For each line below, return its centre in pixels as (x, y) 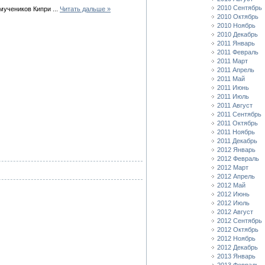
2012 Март (233, 167)
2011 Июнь (233, 88)
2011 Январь (236, 43)
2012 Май (231, 185)
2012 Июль (233, 203)
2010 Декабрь (237, 34)
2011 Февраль (238, 52)
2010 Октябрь (238, 17)
